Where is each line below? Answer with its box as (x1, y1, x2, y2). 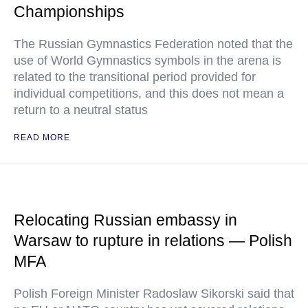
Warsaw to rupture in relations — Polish (14, 232, 292, 250)
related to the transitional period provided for (14, 70, 256, 84)
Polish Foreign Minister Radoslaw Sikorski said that (14, 287, 294, 300)
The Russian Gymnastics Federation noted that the (14, 37, 293, 51)
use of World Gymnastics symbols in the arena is (14, 54, 281, 67)
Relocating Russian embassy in (14, 211, 237, 229)
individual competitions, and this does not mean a (14, 87, 284, 100)
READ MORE (14, 133, 70, 142)
